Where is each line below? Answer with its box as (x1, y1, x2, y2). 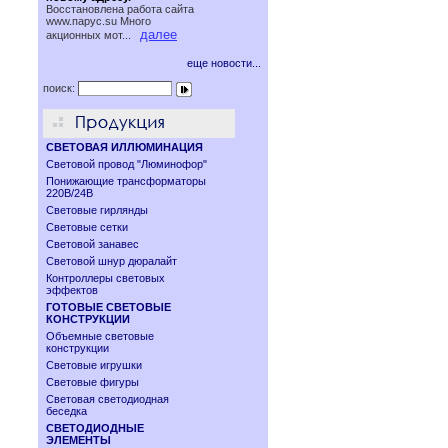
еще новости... (187, 57, 261, 69)
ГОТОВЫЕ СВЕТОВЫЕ (46, 301, 171, 313)
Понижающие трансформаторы (46, 175, 206, 187)
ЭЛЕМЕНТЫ (46, 434, 111, 446)
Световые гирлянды (46, 204, 148, 216)
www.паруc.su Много (46, 15, 151, 27)
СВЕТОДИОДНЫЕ (46, 422, 144, 434)
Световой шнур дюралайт (46, 255, 177, 267)
